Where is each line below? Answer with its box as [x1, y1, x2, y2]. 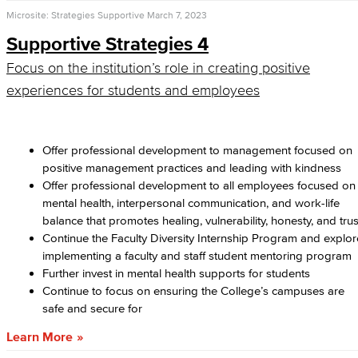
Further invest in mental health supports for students [42, 266, 310, 280]
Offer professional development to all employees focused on [42, 178, 356, 192]
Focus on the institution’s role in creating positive [6, 60, 310, 76]
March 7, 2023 [147, 10, 207, 20]
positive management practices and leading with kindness [42, 161, 341, 174]
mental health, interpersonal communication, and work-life [42, 196, 340, 209]
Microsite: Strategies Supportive [6, 10, 145, 20]
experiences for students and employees [6, 82, 260, 98]
